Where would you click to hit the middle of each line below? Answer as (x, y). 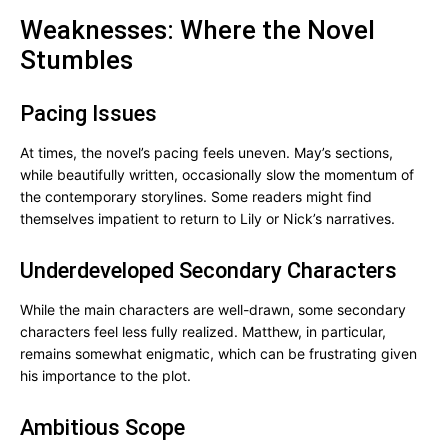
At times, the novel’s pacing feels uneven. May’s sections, (206, 152)
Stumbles (76, 60)
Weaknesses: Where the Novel (197, 30)
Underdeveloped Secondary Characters (208, 270)
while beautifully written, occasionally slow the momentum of (217, 174)
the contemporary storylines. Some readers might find (196, 196)
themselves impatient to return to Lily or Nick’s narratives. (207, 218)
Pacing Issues (88, 113)
